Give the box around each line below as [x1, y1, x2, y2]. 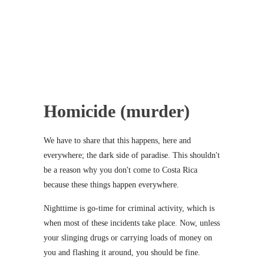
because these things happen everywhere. [44, 180, 179, 189]
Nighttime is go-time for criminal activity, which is [44, 203, 214, 213]
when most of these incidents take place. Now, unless [44, 218, 220, 227]
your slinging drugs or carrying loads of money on [44, 233, 212, 242]
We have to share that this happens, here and [44, 136, 191, 145]
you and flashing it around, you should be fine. [44, 247, 200, 257]
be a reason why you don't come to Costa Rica [44, 165, 197, 174]
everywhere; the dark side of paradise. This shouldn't [44, 150, 220, 160]
